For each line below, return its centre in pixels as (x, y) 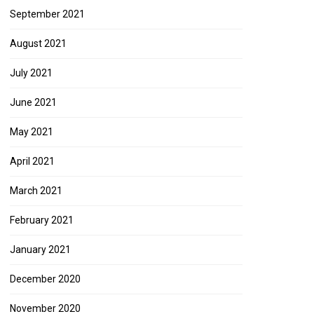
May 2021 (32, 132)
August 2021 (38, 43)
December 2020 (45, 279)
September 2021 (47, 14)
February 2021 (42, 220)
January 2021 (40, 250)
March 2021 (36, 191)
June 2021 (33, 102)
